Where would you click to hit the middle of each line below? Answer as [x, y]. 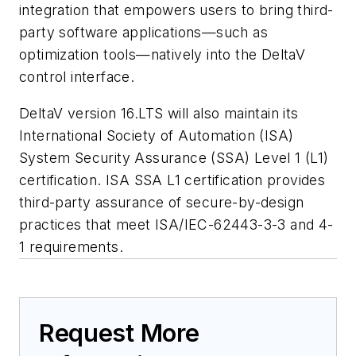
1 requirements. [72, 246]
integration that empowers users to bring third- [176, 10]
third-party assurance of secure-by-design [162, 202]
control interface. [77, 77]
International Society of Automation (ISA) [157, 135]
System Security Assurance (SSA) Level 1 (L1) [174, 157]
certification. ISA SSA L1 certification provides [172, 180]
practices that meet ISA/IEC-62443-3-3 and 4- [176, 224]
